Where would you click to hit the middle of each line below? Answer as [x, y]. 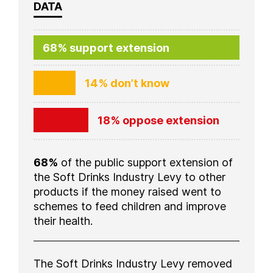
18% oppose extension [158, 120]
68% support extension [106, 48]
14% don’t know [127, 83]
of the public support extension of [145, 162]
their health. [63, 221]
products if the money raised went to [127, 192]
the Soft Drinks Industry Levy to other [129, 177]
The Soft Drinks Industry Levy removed [133, 264]
